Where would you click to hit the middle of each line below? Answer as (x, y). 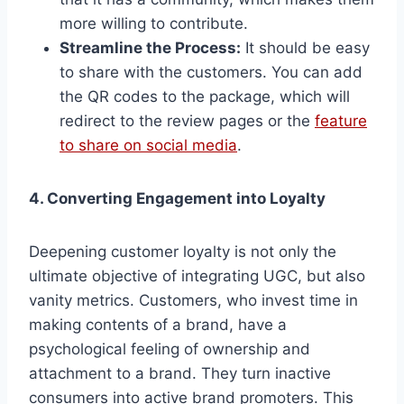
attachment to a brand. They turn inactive (180, 374)
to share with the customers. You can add (211, 73)
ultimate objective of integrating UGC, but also (197, 276)
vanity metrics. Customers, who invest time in (193, 301)
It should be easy (305, 48)
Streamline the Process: (150, 48)
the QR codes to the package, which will (205, 97)
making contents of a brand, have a (158, 325)
